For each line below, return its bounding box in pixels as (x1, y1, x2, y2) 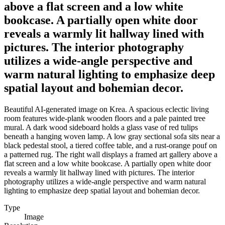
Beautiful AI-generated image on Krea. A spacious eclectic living (4, 104, 209, 114)
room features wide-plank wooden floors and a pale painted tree (4, 114, 205, 123)
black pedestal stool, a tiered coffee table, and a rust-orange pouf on (4, 141, 217, 150)
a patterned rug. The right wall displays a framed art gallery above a (4, 150, 217, 159)
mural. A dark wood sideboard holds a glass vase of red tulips (4, 123, 198, 132)
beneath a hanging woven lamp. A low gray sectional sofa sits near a (4, 132, 220, 141)
